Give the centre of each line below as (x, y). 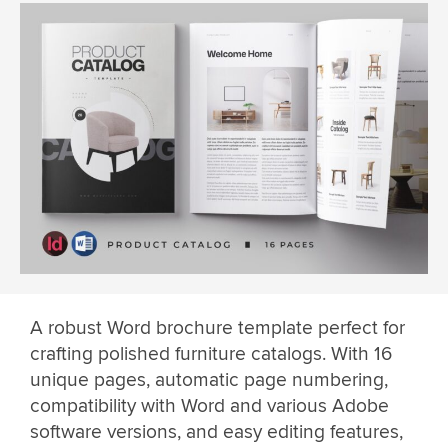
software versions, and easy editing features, (216, 432)
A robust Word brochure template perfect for (217, 328)
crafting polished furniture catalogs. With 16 (211, 354)
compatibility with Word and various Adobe (209, 406)
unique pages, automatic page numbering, (209, 380)
